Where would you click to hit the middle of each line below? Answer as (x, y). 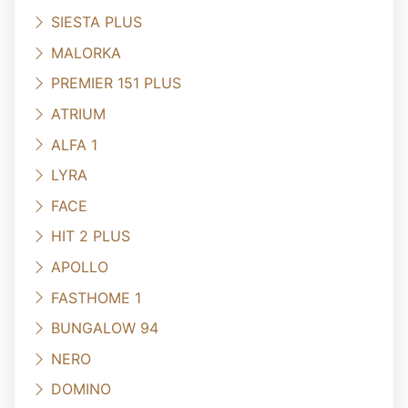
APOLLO (80, 266)
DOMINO (81, 389)
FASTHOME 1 (96, 297)
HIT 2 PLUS (91, 236)
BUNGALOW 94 (105, 327)
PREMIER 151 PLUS (116, 83)
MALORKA (86, 52)
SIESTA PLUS (97, 22)
